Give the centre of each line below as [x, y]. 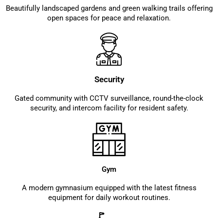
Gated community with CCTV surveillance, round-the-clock [109, 99]
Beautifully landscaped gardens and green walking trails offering [109, 8]
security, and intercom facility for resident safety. [109, 108]
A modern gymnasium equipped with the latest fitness [109, 188]
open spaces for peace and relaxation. [109, 18]
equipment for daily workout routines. [109, 197]
